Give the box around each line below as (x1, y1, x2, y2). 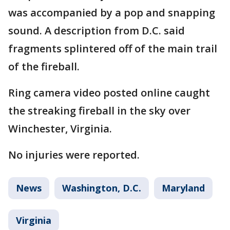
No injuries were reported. (8, 147, 140, 162)
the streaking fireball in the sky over (8, 103, 190, 118)
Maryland (162, 181, 205, 194)
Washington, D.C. (62, 181, 141, 194)
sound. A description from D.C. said (8, 23, 185, 37)
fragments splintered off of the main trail (8, 41, 217, 55)
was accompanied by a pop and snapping (8, 5, 215, 20)
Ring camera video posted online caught (8, 85, 210, 100)
